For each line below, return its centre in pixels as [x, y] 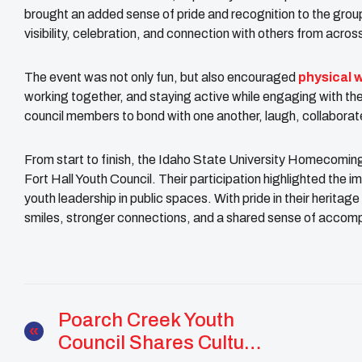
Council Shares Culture [160, 342]
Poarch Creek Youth [146, 320]
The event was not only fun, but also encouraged [161, 77]
